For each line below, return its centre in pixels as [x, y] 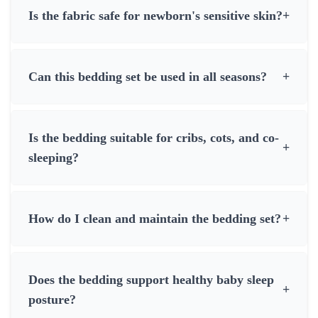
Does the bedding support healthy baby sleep [151, 279]
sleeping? [54, 157]
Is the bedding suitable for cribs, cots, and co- [154, 137]
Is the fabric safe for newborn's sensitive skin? [155, 15]
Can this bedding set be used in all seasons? [148, 76]
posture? [52, 299]
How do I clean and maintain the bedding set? [155, 218]
